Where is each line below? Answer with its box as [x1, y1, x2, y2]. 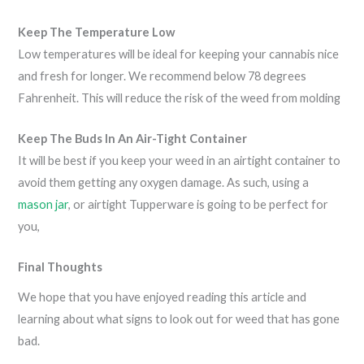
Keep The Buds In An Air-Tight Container [18, 131, 248, 145]
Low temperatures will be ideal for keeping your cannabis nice [18, 46, 340, 61]
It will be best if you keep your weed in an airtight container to [18, 153, 341, 167]
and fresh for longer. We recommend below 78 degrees [18, 68, 307, 83]
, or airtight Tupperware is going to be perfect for [68, 197, 329, 211]
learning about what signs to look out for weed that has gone [18, 312, 340, 327]
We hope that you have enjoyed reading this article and [18, 290, 307, 305]
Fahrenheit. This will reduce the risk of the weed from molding [18, 90, 344, 105]
